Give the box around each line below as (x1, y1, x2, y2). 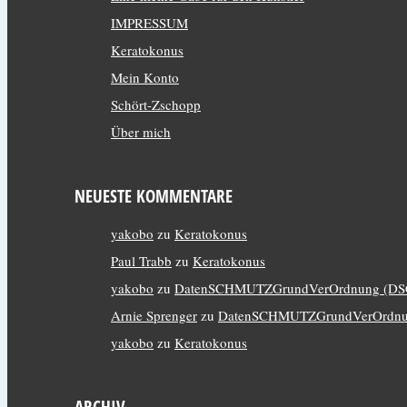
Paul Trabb (111, 252, 172, 270)
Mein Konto (111, 68, 179, 86)
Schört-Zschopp (111, 95, 201, 114)
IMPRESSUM (111, 14, 188, 32)
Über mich (111, 123, 171, 141)
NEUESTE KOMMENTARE (74, 184, 233, 207)
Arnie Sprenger (111, 306, 197, 324)
